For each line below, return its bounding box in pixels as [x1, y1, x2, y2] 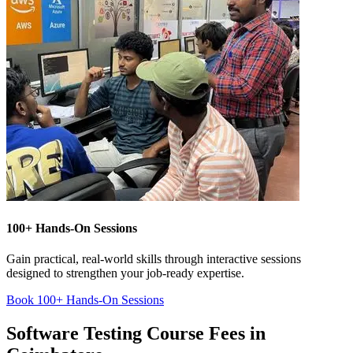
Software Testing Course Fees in [6, 322, 266, 344]
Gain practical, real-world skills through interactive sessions [6, 252, 301, 266]
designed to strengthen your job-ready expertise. [6, 266, 244, 280]
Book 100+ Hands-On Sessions [6, 293, 164, 307]
